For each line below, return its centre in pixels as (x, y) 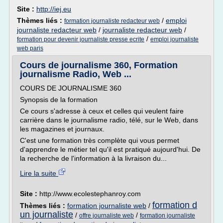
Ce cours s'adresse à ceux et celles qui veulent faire (102, 111)
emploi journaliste (174, 39)
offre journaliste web (107, 216)
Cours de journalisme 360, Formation (99, 65)
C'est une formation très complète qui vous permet (100, 140)
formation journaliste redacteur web (112, 21)
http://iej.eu (54, 9)
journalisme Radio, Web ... (76, 74)
